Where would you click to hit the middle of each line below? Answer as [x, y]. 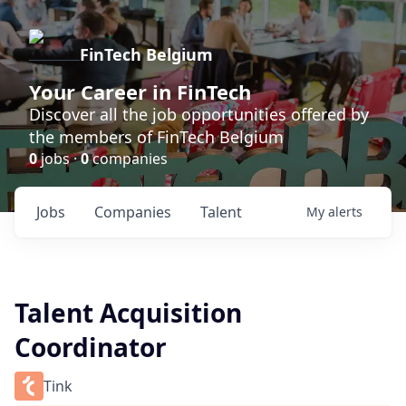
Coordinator [91, 347]
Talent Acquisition [128, 313]
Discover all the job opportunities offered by [199, 114]
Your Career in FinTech [140, 92]
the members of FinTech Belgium [156, 137]
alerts [345, 212]
